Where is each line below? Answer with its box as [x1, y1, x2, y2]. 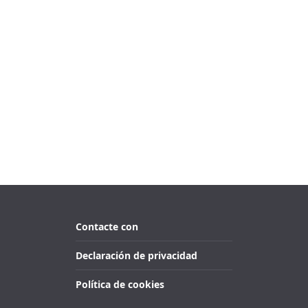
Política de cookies [76, 278, 164, 291]
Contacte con [76, 220, 138, 233]
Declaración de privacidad [76, 249, 197, 262]
